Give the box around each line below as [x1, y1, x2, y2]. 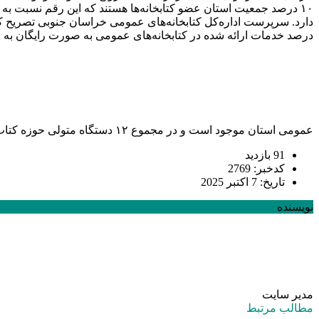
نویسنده [277, 200, 313, 213]
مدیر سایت [262, 288, 313, 300]
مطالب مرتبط [246, 301, 313, 314]
